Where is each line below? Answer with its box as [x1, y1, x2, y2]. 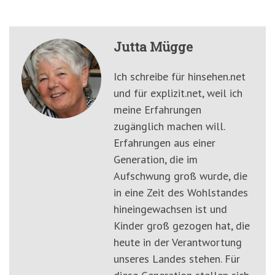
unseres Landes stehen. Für [114, 252, 240, 266]
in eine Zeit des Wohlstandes [114, 185, 248, 200]
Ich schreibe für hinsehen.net [114, 69, 246, 84]
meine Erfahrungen [114, 103, 201, 117]
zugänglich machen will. [114, 119, 225, 134]
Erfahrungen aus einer [114, 136, 215, 150]
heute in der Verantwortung [114, 235, 242, 250]
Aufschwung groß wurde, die [114, 169, 247, 184]
